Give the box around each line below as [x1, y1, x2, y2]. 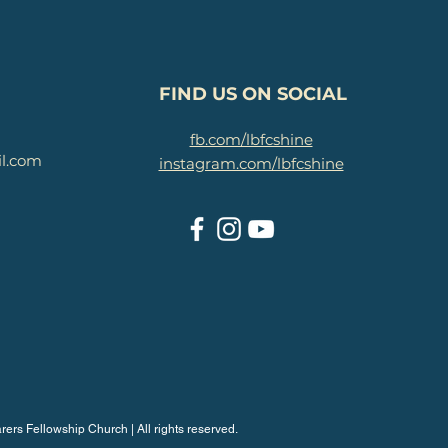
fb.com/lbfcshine [189, 130, 313, 149]
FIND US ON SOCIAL [158, 83, 347, 105]
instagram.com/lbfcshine [158, 154, 344, 173]
